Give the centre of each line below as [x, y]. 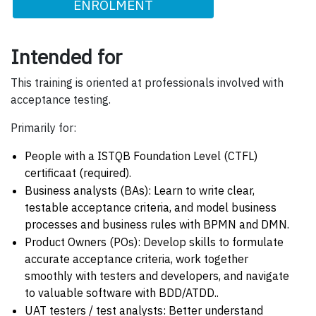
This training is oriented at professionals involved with [147, 82]
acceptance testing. [61, 99]
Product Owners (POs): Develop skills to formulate [154, 242]
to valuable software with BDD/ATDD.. [122, 292]
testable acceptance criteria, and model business [151, 207]
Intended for [66, 56]
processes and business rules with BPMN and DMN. [157, 224]
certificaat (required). [78, 172]
